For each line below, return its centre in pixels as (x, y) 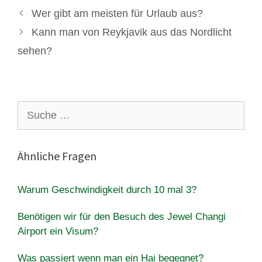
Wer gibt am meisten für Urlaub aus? (117, 13)
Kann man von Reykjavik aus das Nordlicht (131, 32)
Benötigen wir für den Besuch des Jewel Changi (122, 216)
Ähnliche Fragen (57, 156)
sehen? (35, 51)
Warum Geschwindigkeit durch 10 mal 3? (107, 189)
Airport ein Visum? (58, 231)
